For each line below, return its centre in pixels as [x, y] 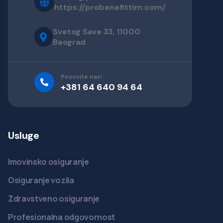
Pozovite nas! [82, 77]
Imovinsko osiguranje [49, 162]
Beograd [69, 42]
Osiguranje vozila [41, 180]
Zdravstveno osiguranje [54, 199]
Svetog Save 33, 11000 [96, 32]
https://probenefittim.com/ [110, 7]
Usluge [24, 136]
